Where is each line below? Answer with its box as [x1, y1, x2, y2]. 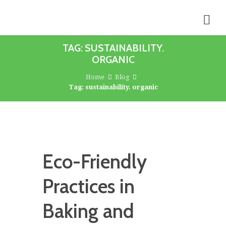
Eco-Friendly [42, 150, 147, 174]
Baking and [42, 199, 134, 223]
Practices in [42, 175, 135, 199]
